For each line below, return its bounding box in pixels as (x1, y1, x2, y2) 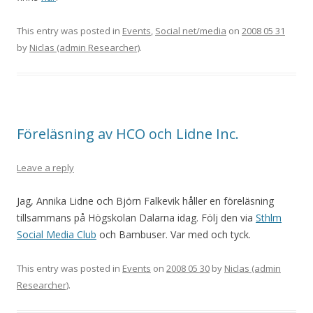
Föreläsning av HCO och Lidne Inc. (17, 124, 239, 143)
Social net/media (155, 24, 226, 37)
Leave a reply (17, 161, 74, 174)
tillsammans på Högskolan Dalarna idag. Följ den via (17, 211, 256, 224)
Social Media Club (17, 228, 96, 241)
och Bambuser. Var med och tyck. (96, 228, 251, 241)
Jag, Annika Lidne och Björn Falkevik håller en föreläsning (17, 194, 274, 208)
